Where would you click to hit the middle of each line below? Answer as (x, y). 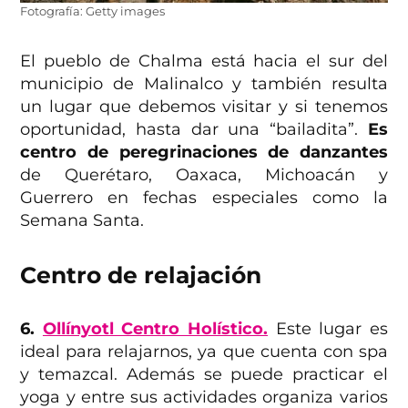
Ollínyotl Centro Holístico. (155, 329)
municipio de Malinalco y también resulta (204, 84)
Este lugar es (331, 329)
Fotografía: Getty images (93, 12)
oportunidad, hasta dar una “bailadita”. (194, 130)
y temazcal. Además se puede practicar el (204, 375)
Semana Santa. (82, 221)
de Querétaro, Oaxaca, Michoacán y (204, 175)
